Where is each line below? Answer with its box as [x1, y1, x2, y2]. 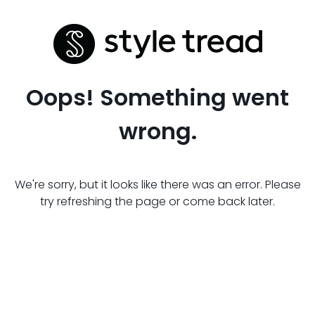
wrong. [118, 115, 197, 147]
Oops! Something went [26, 82, 289, 113]
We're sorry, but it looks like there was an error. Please [14, 176, 301, 193]
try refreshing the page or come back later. [40, 193, 275, 210]
